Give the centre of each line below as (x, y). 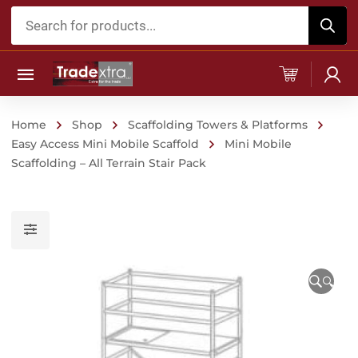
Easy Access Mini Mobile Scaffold (105, 144)
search (32, 38)
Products (40, 16)
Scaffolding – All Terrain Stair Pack (109, 163)
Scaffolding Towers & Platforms (218, 125)
